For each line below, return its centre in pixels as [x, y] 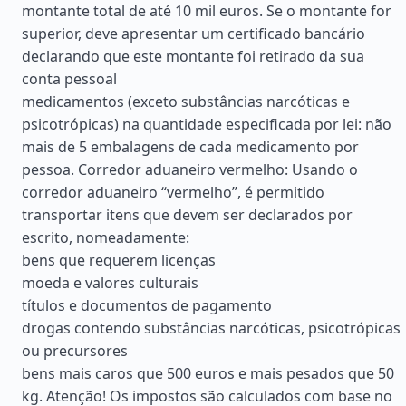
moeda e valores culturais [110, 283]
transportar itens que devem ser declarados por [187, 215]
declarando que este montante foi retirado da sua [193, 56]
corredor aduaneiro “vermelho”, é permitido [173, 192]
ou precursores [75, 351]
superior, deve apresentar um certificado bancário [193, 34]
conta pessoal [69, 79]
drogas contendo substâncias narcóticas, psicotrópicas [211, 328]
